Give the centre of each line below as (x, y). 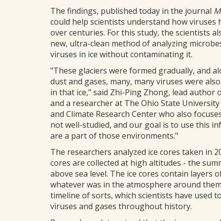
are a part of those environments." (114, 136)
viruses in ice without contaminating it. (121, 54)
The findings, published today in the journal (132, 11)
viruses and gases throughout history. (121, 206)
